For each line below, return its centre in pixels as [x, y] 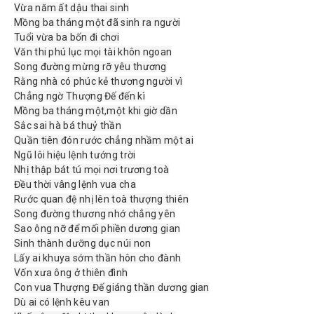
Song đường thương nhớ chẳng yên [95, 213]
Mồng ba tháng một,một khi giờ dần [96, 110]
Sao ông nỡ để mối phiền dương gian [97, 228]
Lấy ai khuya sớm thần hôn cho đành [98, 258]
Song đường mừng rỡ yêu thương [90, 66]
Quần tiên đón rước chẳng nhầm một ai [104, 140]
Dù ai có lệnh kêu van [62, 302]
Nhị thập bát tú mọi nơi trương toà [92, 169]
